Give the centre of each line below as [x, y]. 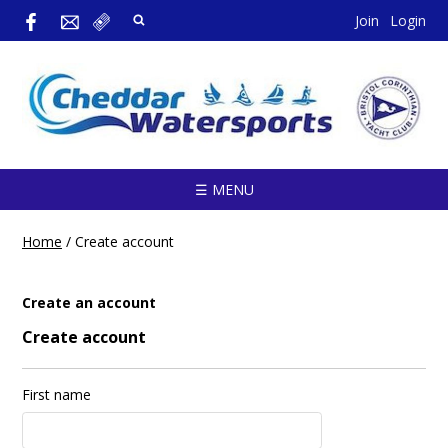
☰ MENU [224, 190]
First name [56, 395]
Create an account [89, 303]
